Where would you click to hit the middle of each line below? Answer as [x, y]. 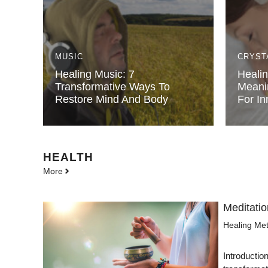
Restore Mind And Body [112, 99]
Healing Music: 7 [95, 74]
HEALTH [68, 157]
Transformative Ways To [112, 86]
